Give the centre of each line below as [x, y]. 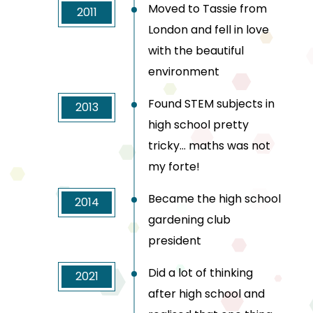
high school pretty [198, 125]
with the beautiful [196, 51]
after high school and [206, 294]
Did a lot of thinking [201, 273]
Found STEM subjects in [211, 104]
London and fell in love [209, 30]
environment [184, 72]
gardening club [189, 220]
